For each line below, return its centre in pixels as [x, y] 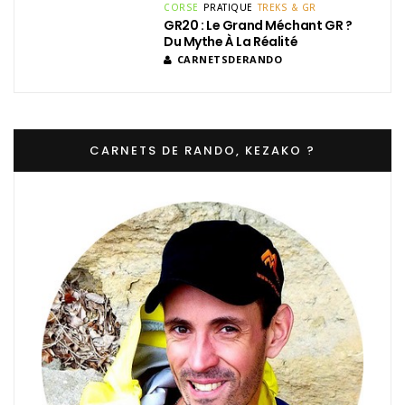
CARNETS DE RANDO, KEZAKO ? [202, 151]
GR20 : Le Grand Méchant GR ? [258, 26]
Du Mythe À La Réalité [231, 42]
